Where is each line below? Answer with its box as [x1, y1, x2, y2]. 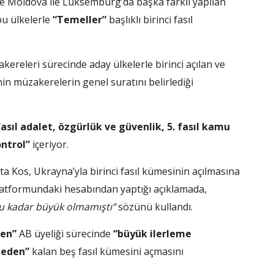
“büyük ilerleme [113, 226, 191, 240]
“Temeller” [53, 12, 106, 26]
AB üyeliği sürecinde [17, 226, 113, 240]
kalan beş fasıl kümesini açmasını [29, 244, 183, 258]
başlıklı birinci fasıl [106, 12, 193, 26]
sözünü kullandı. [116, 199, 193, 213]
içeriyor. [30, 137, 68, 151]
